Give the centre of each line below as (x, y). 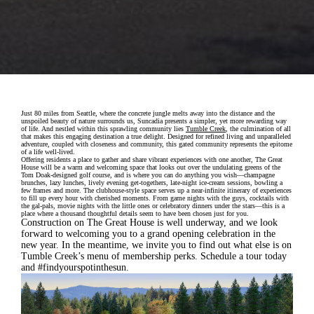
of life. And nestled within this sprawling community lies (102, 128)
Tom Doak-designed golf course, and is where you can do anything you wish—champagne (148, 175)
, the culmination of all (258, 128)
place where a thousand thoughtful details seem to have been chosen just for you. (135, 213)
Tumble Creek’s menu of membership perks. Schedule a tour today (154, 256)
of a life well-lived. (48, 151)
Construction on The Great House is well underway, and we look (149, 222)
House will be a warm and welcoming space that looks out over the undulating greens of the (151, 167)
